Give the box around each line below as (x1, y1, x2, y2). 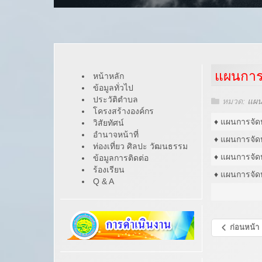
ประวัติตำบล (93, 94, 138, 104)
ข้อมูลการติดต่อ (93, 153, 149, 163)
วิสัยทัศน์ (93, 118, 124, 127)
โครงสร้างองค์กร (93, 106, 154, 116)
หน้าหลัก (93, 71, 124, 81)
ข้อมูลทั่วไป (93, 82, 133, 92)
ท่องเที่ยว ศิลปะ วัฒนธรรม (93, 141, 188, 151)
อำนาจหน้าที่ (93, 129, 139, 139)
